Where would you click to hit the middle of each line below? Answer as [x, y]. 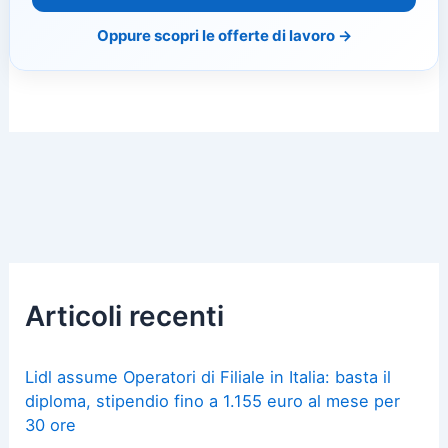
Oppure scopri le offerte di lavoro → [224, 35]
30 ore [51, 424]
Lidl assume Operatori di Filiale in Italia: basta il [208, 376]
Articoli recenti [125, 315]
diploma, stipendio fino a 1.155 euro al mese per [213, 400]
